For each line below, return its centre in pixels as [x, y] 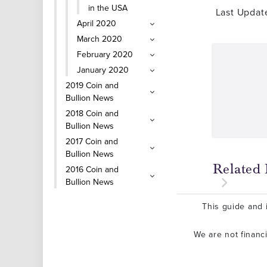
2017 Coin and [92, 141]
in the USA [108, 8]
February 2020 [105, 54]
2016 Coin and [92, 169]
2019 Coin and [92, 85]
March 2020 [100, 39]
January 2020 [103, 70]
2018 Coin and [92, 113]
